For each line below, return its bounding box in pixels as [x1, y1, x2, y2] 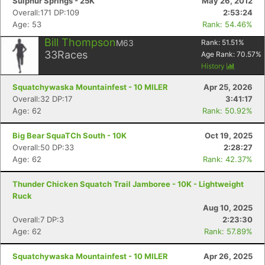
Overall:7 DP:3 [12, 215, 64, 224]
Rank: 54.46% [202, 20, 253, 29]
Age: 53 [12, 20, 41, 29]
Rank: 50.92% [202, 106, 253, 115]
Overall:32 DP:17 [12, 94, 72, 104]
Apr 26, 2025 [203, 251, 253, 261]
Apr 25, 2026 [203, 82, 253, 92]
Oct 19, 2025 [205, 131, 253, 140]
